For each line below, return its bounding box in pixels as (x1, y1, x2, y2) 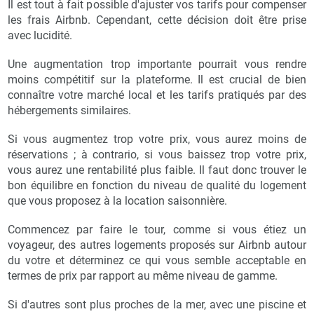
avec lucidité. (8, 29, 73, 43)
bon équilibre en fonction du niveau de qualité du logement (8, 179, 306, 193)
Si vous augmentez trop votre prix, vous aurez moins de (8, 132, 306, 146)
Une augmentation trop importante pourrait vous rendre (8, 57, 306, 71)
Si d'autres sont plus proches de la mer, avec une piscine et (8, 298, 306, 312)
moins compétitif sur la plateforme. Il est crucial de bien (8, 73, 306, 87)
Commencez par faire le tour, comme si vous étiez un (8, 223, 306, 237)
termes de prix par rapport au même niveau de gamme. (8, 269, 278, 283)
